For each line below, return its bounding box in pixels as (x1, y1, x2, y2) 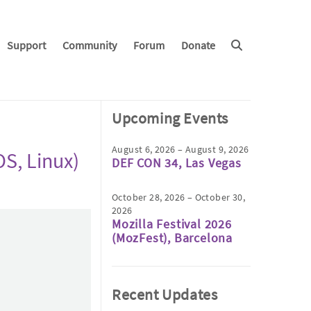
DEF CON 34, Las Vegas (112, 155, 242, 171)
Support (6, 38, 46, 52)
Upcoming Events (112, 108, 228, 128)
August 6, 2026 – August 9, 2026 (112, 143, 249, 155)
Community (62, 38, 117, 52)
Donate (180, 38, 215, 52)
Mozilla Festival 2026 (112, 216, 232, 232)
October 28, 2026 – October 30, (112, 191, 245, 203)
